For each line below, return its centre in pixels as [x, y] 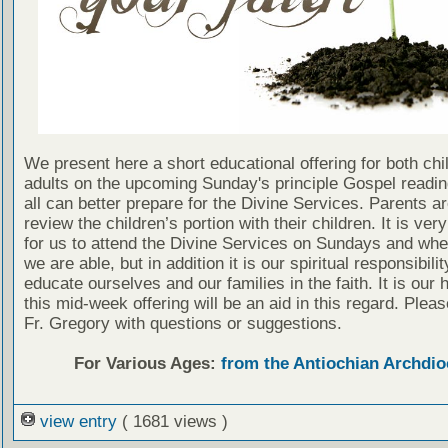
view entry [78, 422]
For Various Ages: [147, 364]
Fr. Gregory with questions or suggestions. [182, 324]
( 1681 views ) [174, 422]
